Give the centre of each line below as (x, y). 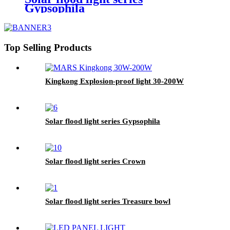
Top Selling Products (48, 48)
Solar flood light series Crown (95, 161)
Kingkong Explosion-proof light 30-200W (114, 81)
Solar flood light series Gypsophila (103, 121)
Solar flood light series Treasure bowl (108, 201)
